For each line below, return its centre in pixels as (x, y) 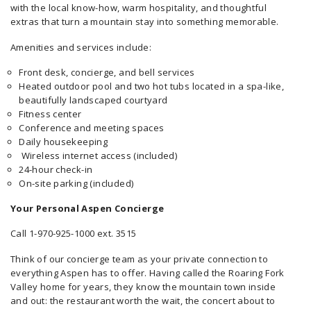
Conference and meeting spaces (92, 127)
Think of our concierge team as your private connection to (140, 259)
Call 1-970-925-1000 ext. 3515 (74, 234)
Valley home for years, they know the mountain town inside (143, 286)
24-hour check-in (56, 169)
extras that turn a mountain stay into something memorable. (145, 22)
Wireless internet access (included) (98, 155)
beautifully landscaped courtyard (93, 100)
